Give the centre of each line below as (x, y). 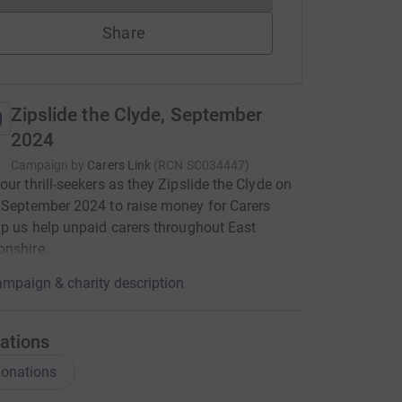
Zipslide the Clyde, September (136, 115)
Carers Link (119, 165)
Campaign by (48, 165)
